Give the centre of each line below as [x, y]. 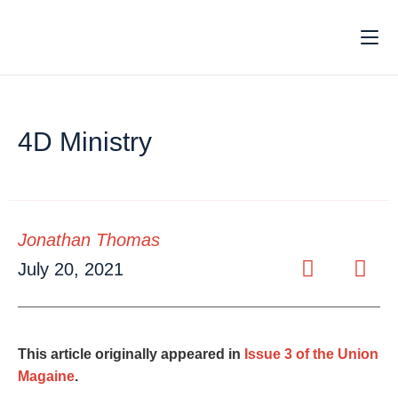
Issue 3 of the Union [310, 354]
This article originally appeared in [129, 354]
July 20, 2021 [71, 269]
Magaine [46, 376]
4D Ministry [85, 142]
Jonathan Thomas [89, 240]
